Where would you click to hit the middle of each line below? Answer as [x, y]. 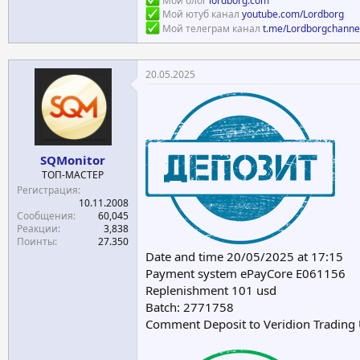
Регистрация [47, 190]
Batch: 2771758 [190, 307]
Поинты [36, 241]
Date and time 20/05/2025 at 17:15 [244, 257]
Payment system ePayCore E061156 [245, 274]
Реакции [37, 228]
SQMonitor [73, 160]
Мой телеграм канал [211, 28]
